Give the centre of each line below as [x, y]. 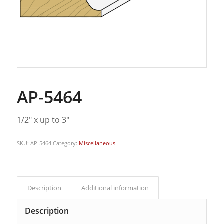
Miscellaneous [97, 143]
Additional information [115, 188]
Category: [66, 143]
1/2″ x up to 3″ [43, 120]
